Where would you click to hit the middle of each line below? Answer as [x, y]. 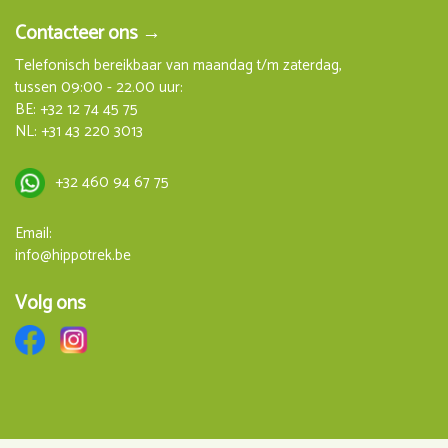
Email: [33, 233]
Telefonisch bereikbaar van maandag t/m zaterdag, [178, 65]
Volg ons [50, 303]
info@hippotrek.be [73, 255]
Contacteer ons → [88, 33]
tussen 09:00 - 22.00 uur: [99, 87]
